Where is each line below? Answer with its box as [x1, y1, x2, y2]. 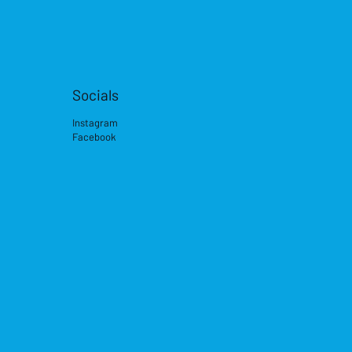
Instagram [71, 115, 118, 129]
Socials [71, 85, 119, 104]
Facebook [71, 130, 116, 143]
